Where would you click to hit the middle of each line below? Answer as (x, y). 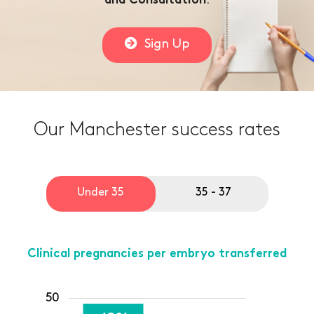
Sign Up (167, 44)
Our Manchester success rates (157, 130)
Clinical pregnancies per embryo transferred (157, 255)
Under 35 (101, 193)
